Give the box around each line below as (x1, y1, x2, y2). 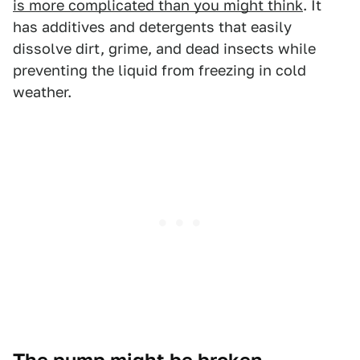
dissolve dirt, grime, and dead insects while (13, 39, 316, 57)
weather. (13, 83, 72, 100)
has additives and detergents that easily (13, 18, 292, 35)
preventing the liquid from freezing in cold (13, 61, 306, 79)
